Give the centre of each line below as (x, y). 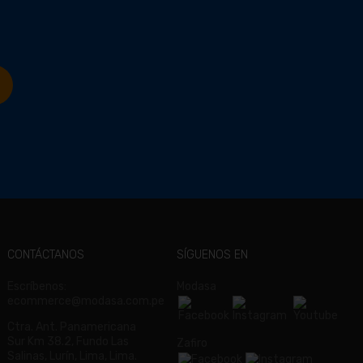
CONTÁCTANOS (46, 255)
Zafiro (192, 343)
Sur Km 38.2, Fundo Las (68, 342)
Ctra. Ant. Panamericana (72, 327)
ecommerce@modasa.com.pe (86, 301)
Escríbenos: (37, 286)
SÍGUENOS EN (212, 255)
